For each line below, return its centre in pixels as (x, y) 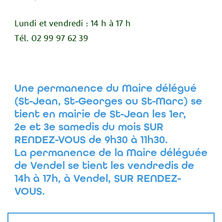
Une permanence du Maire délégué (105, 88)
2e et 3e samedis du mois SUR (89, 127)
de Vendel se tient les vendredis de (104, 166)
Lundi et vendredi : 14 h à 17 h (72, 23)
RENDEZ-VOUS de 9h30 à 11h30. (91, 140)
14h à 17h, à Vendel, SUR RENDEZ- (97, 179)
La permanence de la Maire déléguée (111, 153)
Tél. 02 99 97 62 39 (51, 38)
